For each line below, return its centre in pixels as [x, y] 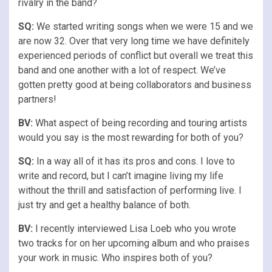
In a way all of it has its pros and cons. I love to [134, 161]
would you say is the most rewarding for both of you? [131, 137]
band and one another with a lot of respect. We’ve [122, 70]
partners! [37, 99]
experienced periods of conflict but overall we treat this [136, 55]
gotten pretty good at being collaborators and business [135, 84]
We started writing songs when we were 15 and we [144, 26]
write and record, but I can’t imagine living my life [121, 175]
